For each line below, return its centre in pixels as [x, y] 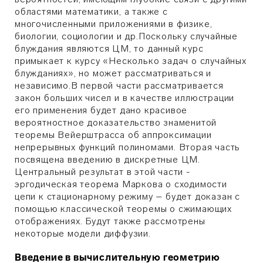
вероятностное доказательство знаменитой [116, 122]
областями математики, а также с [91, 11]
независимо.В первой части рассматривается [119, 85]
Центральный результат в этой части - [102, 172]
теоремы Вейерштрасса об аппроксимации [113, 135]
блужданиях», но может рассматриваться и [113, 73]
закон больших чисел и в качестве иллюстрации [125, 98]
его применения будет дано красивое [101, 110]
